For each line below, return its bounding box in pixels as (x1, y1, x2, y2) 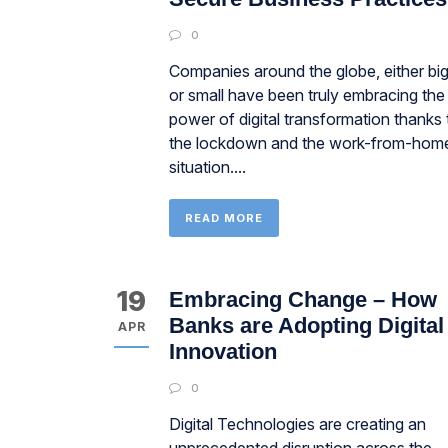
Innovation (169, 339, 277, 364)
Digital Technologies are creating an (169, 414, 426, 434)
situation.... (169, 157, 246, 177)
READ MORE (185, 211, 263, 225)
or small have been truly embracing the (169, 85, 445, 105)
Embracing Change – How (169, 287, 437, 312)
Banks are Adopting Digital (169, 313, 444, 338)
